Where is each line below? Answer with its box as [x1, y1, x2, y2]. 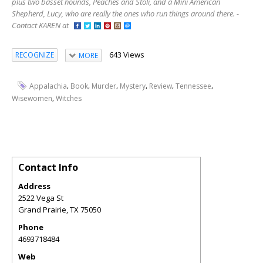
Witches [56, 93, 82, 103]
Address [18, 181, 50, 192]
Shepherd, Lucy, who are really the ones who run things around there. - [12, 8, 239, 19]
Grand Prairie [18, 204, 66, 215]
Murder [92, 80, 116, 91]
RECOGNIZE [15, 50, 54, 60]
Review [149, 80, 172, 91]
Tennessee [176, 80, 211, 91]
